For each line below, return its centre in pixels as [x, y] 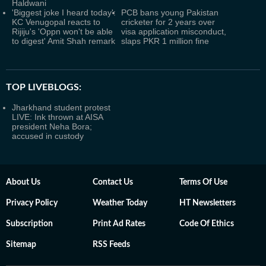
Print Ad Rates [119, 224]
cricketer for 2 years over [168, 22]
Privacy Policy [32, 203]
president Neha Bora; [52, 126]
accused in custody [48, 136]
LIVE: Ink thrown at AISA [57, 117]
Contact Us [113, 182]
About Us [23, 182]
